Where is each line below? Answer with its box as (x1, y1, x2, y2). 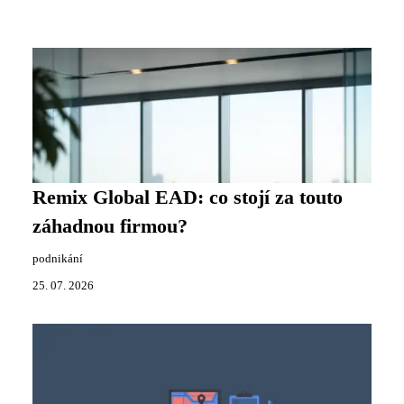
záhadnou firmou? (32, 216, 188, 237)
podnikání (32, 252, 83, 265)
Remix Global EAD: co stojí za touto (32, 187, 343, 208)
